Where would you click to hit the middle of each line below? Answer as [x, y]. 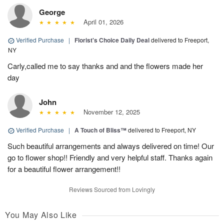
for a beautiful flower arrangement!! [64, 169]
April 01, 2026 [101, 22]
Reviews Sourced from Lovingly [112, 189]
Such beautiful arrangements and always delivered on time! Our [111, 146]
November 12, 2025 [109, 112]
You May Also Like [41, 215]
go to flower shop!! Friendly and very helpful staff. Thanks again [110, 157]
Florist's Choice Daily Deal [112, 40]
